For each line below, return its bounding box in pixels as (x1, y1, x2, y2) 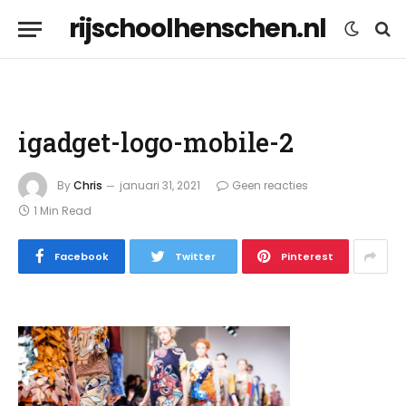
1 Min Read (34, 203, 92, 218)
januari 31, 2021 (120, 178, 200, 194)
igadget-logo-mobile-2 (18, 125, 294, 159)
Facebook (53, 249, 109, 264)
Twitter (175, 249, 217, 264)
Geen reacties (232, 178, 308, 194)
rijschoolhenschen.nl (69, 11, 326, 46)
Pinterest (280, 249, 333, 264)
